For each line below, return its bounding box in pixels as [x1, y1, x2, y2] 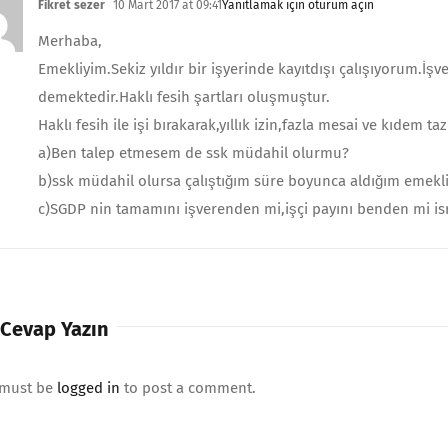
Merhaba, [38, 32, 103, 50]
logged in [57, 379, 121, 397]
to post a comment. [120, 379, 257, 397]
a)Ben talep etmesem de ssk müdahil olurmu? [38, 144, 350, 162]
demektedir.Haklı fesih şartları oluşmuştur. [38, 88, 331, 106]
